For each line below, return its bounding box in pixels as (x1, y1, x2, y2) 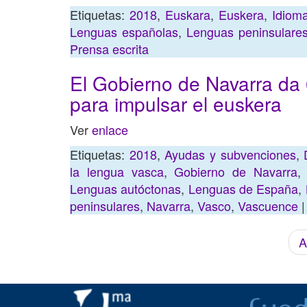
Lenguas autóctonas (70, 180, 182, 197)
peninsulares (70, 197, 140, 214)
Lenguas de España (188, 180, 299, 197)
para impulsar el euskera (70, 90, 282, 117)
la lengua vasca (70, 162, 164, 180)
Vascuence (238, 197, 298, 214)
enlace (92, 121, 128, 138)
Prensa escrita (70, 40, 149, 58)
